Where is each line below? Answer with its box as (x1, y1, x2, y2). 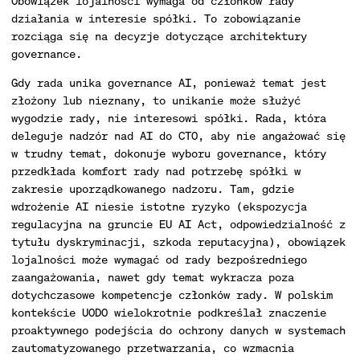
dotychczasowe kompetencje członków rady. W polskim (11, 287, 333, 302)
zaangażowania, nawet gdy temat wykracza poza (11, 269, 294, 284)
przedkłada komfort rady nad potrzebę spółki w (11, 163, 301, 178)
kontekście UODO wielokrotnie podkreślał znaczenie (11, 305, 326, 320)
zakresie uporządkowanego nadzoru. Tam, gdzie (11, 181, 294, 196)
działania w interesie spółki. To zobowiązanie (11, 10, 301, 26)
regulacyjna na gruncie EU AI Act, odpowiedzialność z (11, 216, 346, 231)
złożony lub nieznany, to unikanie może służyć (11, 92, 301, 108)
